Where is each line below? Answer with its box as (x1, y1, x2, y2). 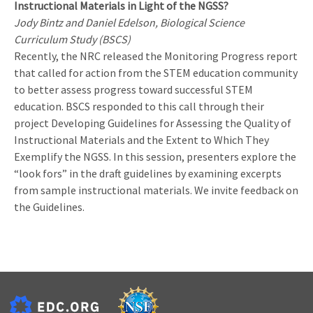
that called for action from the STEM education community (14, 66, 298, 80)
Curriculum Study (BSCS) (14, 32, 131, 47)
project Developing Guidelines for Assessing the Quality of (14, 116, 291, 131)
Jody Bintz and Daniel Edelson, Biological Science (14, 15, 245, 30)
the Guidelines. (14, 200, 85, 214)
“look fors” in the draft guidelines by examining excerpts (14, 166, 282, 181)
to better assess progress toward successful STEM (14, 82, 253, 97)
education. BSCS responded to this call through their (14, 99, 264, 114)
